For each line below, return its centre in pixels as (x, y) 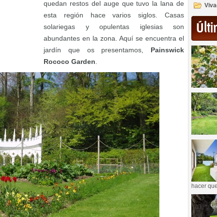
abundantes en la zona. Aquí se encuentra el (114, 39)
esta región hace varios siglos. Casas (114, 15)
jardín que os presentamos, (97, 50)
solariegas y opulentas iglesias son (114, 27)
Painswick (167, 50)
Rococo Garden (70, 62)
